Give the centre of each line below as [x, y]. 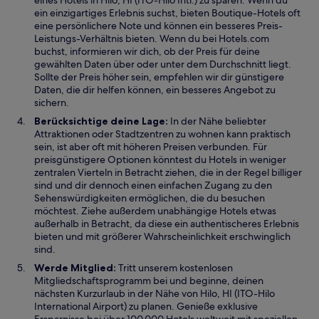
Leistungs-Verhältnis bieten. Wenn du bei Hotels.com [152, 38]
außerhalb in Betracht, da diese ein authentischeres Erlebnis [167, 224]
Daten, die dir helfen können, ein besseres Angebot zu [155, 90]
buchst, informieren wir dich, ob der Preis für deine [147, 51]
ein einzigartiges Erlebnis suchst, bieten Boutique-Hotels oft [167, 13]
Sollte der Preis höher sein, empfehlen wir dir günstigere [159, 77]
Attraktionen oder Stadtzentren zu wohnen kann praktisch [162, 134]
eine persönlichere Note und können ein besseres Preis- [158, 26]
